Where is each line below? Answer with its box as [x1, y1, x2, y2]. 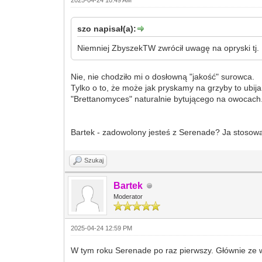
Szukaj [84, 157, 104, 164]
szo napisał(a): [77, 24, 137, 33]
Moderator [113, 193, 143, 200]
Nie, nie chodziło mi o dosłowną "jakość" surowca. [71, 72, 255, 81]
